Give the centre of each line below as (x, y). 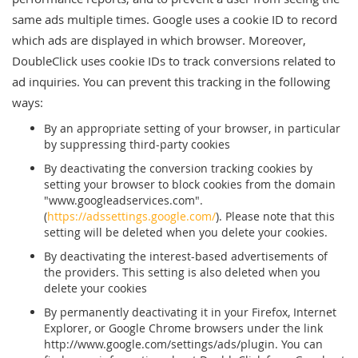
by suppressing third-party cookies (137, 144)
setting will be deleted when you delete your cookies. (186, 232)
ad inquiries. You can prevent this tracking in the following (171, 82)
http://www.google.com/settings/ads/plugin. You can (183, 344)
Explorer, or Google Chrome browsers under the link (183, 328)
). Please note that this (275, 216)
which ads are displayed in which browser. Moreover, (159, 40)
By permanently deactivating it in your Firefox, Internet (190, 312)
